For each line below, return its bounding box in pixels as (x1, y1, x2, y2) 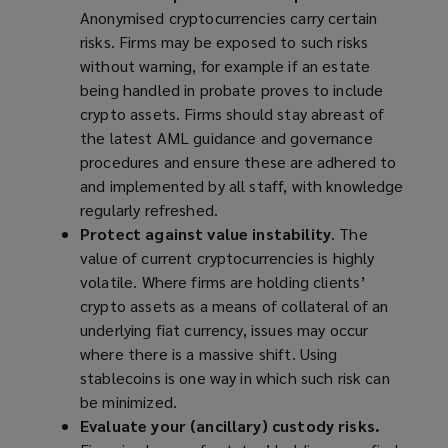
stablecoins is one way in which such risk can (80, 367, 390, 389)
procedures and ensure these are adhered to (80, 151, 397, 173)
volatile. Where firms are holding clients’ (80, 271, 367, 293)
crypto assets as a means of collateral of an (80, 295, 389, 317)
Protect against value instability (80, 223, 331, 245)
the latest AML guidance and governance (80, 127, 373, 149)
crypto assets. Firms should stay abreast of (80, 103, 385, 125)
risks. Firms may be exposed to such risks (80, 31, 369, 53)
